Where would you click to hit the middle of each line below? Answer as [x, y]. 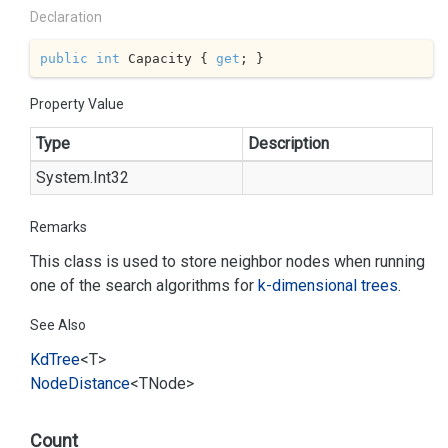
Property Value [77, 104]
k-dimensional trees [328, 285]
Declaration [66, 17]
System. [64, 177]
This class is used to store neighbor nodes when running [227, 261]
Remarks [58, 227]
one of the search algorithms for [144, 285]
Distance [99, 383]
